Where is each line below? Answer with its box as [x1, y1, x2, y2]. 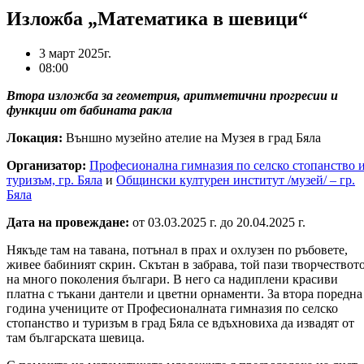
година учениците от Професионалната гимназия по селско [6, 301, 338, 315]
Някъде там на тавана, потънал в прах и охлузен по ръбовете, [6, 242, 348, 257]
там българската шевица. [6, 330, 145, 344]
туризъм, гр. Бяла [6, 172, 102, 187]
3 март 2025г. [39, 45, 111, 60]
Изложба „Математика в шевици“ [6, 7, 313, 29]
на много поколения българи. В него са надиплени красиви [6, 271, 338, 286]
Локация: [6, 130, 66, 145]
